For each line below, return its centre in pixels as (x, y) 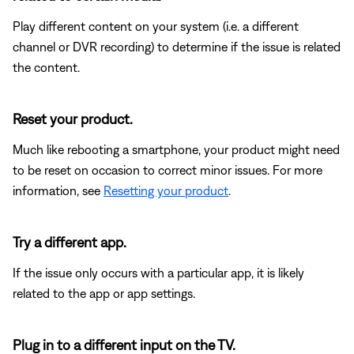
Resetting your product (166, 190)
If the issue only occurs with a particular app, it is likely (158, 272)
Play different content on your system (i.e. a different (156, 26)
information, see (58, 190)
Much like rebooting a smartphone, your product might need (176, 149)
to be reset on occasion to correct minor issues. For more (168, 169)
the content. (46, 67)
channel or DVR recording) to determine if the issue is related (177, 46)
